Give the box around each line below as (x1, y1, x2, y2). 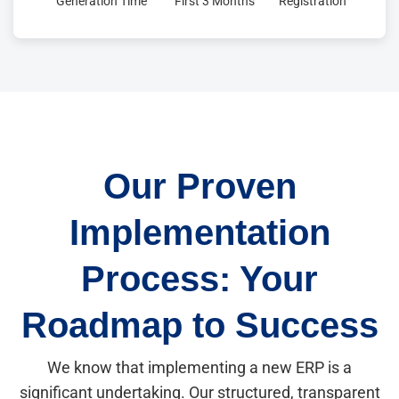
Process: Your (81, 259, 318, 299)
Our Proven (102, 167, 297, 207)
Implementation (69, 213, 330, 253)
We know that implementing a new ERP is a (47, 359, 352, 378)
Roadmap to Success (20, 305, 379, 346)
